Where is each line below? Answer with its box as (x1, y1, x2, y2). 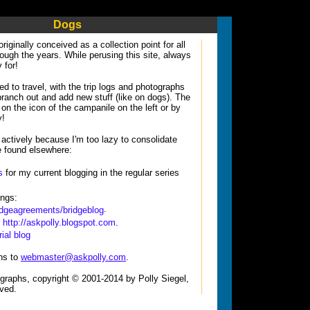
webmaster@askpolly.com (21, 252, 126, 262)
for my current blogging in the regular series (3, 167, 179, 178)
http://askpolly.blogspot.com (3, 217, 116, 228)
